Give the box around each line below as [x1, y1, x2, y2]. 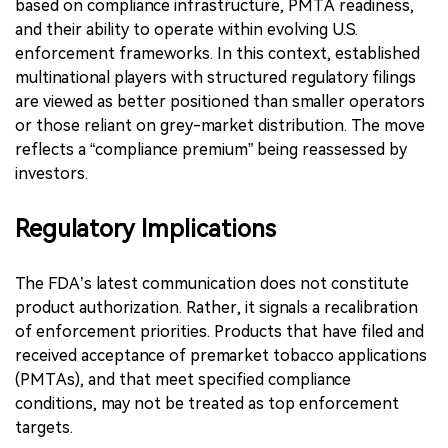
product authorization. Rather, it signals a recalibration [15, 297, 418, 317]
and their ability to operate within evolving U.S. [15, 19, 358, 39]
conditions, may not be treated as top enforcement [15, 393, 399, 413]
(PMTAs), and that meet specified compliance [15, 369, 351, 389]
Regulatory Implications [15, 214, 276, 243]
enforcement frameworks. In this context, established [15, 43, 420, 63]
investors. [15, 163, 88, 183]
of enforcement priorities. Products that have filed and [15, 321, 424, 341]
